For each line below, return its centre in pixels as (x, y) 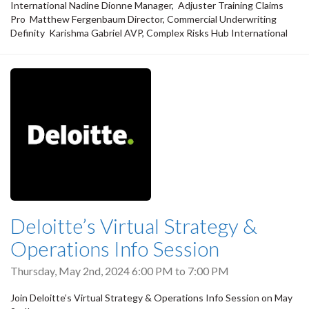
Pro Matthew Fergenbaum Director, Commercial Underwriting (143, 19)
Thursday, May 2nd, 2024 (71, 270)
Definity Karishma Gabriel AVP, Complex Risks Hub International (149, 32)
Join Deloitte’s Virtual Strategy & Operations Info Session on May (151, 297)
